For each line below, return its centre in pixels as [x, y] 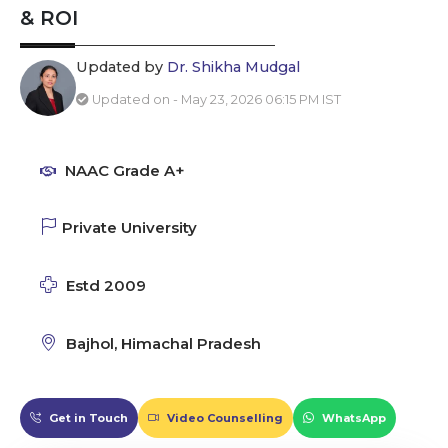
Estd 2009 [104, 285]
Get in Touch [87, 418]
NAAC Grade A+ [123, 170]
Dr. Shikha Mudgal [233, 67]
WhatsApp [352, 418]
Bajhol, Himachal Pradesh [161, 343]
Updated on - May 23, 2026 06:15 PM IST [216, 99]
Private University [129, 227]
